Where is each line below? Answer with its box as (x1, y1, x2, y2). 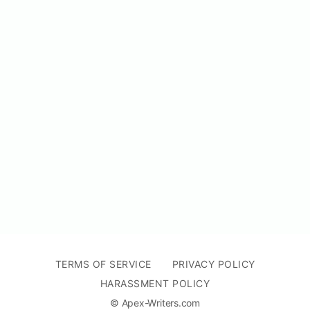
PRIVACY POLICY (172, 258, 255, 271)
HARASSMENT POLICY (100, 277, 210, 290)
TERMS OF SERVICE (55, 258, 152, 271)
